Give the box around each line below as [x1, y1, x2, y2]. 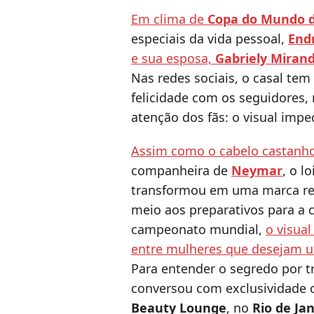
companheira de [131, 162, 231, 179]
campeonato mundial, [131, 221, 266, 238]
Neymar [231, 162, 282, 179]
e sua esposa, [131, 50, 215, 67]
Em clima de [131, 11, 207, 28]
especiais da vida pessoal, [131, 30, 288, 48]
